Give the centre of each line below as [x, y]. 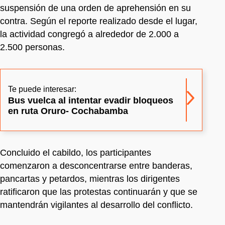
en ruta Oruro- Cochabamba [68, 111]
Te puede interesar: [42, 89]
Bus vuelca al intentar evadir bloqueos [91, 100]
